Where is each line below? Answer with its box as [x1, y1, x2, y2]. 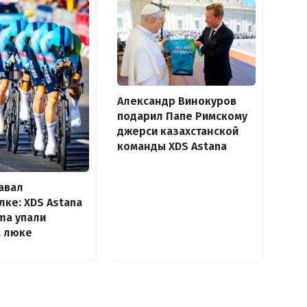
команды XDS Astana [116, 140, 227, 153]
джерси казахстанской [116, 125, 238, 138]
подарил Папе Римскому [116, 110, 247, 123]
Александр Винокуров [116, 95, 236, 108]
